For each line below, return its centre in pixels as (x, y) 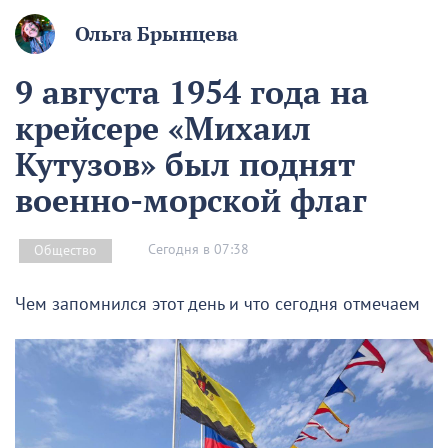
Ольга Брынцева (156, 33)
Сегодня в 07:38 (198, 250)
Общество (65, 250)
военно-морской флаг (191, 199)
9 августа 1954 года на (192, 91)
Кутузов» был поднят (185, 163)
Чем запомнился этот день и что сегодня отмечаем (217, 304)
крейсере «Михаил (163, 127)
